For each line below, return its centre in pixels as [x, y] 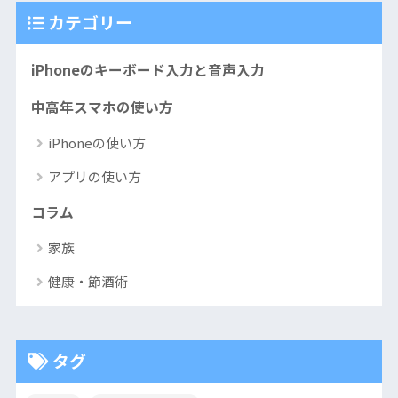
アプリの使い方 [94, 177]
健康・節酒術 [88, 282]
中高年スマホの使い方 [102, 107]
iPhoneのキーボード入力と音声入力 [147, 70]
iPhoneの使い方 [96, 143]
